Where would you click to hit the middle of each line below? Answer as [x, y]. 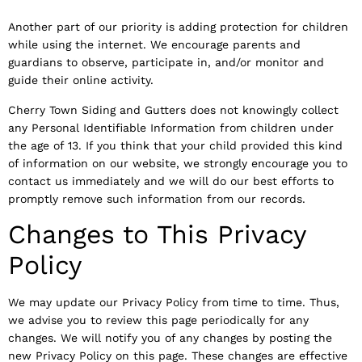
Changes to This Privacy [157, 235]
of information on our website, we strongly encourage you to [178, 163]
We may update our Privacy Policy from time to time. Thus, [174, 303]
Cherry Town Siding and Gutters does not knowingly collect [173, 109]
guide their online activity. [81, 80]
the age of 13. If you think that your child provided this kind [175, 145]
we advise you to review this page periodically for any [158, 320]
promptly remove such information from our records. [157, 198]
